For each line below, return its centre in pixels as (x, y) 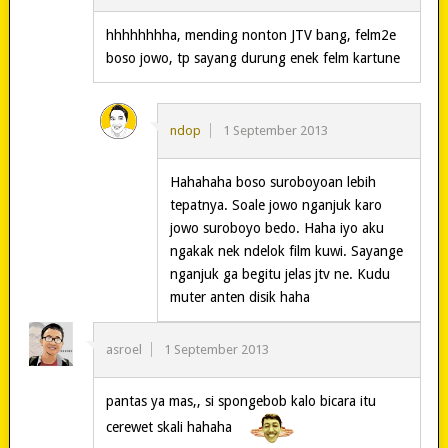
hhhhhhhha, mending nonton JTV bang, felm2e (250, 35)
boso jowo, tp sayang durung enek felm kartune (252, 58)
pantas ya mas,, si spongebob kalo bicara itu (240, 401)
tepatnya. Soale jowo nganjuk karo (275, 205)
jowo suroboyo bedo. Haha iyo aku (276, 228)
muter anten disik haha (239, 297)
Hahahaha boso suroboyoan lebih (272, 182)
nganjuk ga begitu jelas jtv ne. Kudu (279, 274)
